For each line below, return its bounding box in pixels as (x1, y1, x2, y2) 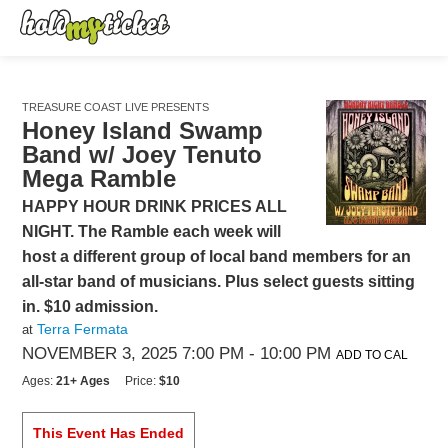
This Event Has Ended (33, 425, 185, 441)
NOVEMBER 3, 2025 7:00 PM (22, 344, 245, 363)
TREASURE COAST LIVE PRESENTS (22, 101, 210, 113)
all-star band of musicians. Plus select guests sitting (22, 273, 416, 290)
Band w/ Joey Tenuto (22, 141, 263, 168)
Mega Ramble (22, 165, 177, 192)
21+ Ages (56, 374, 111, 388)
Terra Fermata (37, 321, 129, 337)
